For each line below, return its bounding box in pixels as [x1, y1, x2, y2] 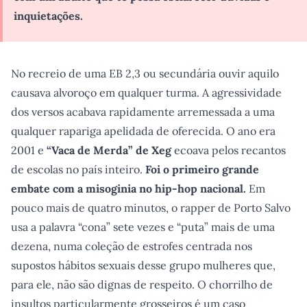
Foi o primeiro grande [145, 162, 259, 176]
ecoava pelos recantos [171, 143, 286, 157]
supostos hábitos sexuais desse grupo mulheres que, [11, 258, 275, 272]
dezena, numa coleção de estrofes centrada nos [11, 239, 252, 253]
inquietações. [14, 9, 83, 23]
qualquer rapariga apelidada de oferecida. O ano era [11, 124, 275, 138]
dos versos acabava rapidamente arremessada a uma [11, 105, 275, 119]
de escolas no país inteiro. [11, 162, 145, 176]
